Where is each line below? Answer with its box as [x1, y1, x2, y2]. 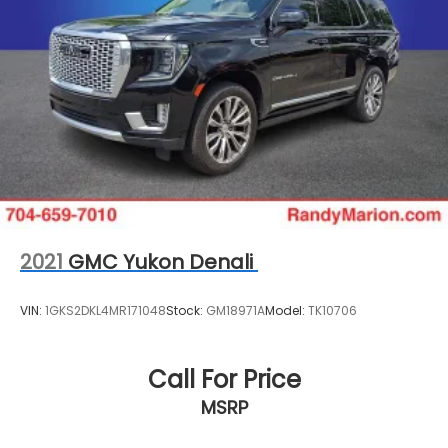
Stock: [166, 301, 206, 319]
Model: [265, 301, 308, 319]
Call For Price [147, 363, 301, 397]
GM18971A [206, 301, 265, 319]
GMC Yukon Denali [68, 247, 253, 276]
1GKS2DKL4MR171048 [45, 301, 166, 319]
